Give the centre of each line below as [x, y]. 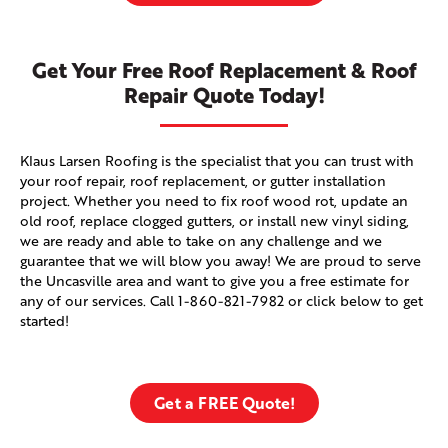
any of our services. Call [99, 301]
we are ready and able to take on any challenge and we [201, 241]
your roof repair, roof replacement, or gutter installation [203, 181]
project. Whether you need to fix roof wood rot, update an [214, 201]
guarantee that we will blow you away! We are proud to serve [220, 261]
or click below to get [353, 301]
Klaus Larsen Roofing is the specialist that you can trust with [217, 161]
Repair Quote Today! [224, 95]
